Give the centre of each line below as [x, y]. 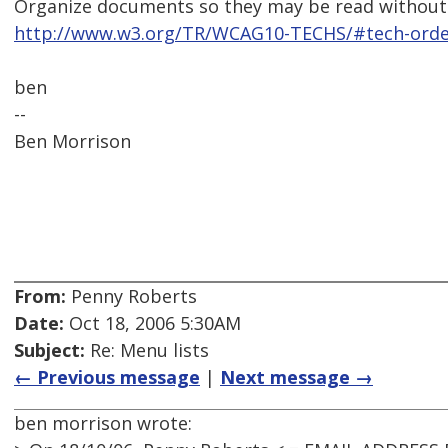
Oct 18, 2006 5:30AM [152, 323]
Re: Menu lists [147, 350]
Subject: [49, 350]
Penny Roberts [131, 296]
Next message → [296, 377]
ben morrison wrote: [103, 423]
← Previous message [107, 377]
